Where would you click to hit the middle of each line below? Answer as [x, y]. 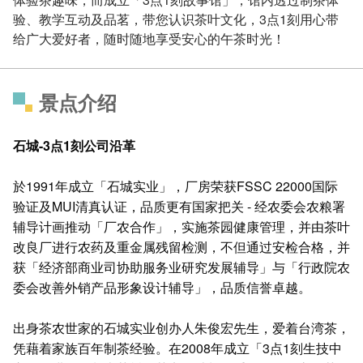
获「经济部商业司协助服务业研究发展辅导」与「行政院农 [181, 267]
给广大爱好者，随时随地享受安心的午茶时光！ [149, 38]
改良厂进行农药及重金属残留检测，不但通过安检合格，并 [181, 247]
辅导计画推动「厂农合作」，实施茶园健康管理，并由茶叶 [181, 226]
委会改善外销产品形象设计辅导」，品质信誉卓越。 [162, 287]
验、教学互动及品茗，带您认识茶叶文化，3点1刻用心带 [176, 19]
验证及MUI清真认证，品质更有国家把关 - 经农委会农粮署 [179, 206]
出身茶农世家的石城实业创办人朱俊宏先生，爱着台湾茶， [181, 328]
